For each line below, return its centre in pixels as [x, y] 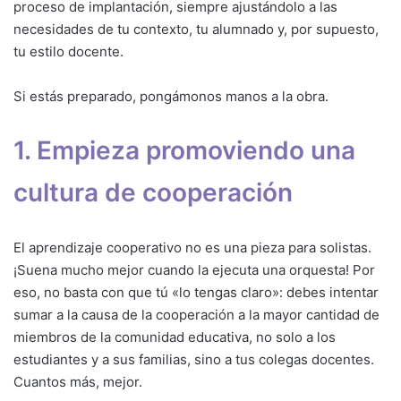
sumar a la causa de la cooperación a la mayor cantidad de [196, 314]
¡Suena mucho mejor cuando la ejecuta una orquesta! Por [194, 269]
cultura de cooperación [153, 192]
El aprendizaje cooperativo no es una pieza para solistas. [192, 247]
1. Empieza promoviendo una [184, 150]
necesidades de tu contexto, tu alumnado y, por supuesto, [196, 29]
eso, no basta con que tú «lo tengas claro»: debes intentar [196, 292]
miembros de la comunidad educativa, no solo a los [175, 337]
